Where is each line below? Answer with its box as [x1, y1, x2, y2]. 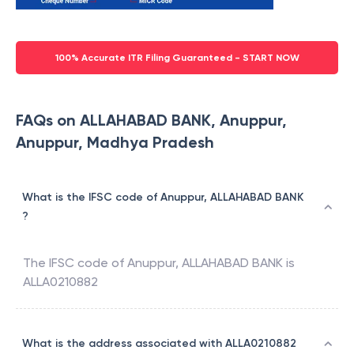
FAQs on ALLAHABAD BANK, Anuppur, [16, 111, 287, 130]
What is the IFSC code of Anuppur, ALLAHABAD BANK [22, 190, 303, 205]
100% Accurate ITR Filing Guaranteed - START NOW [55, 52, 299, 64]
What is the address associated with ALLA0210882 [22, 337, 296, 351]
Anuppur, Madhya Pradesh [16, 133, 214, 153]
